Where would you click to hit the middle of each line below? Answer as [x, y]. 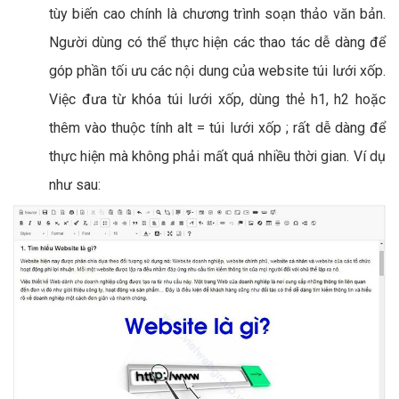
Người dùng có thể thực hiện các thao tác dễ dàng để [217, 43]
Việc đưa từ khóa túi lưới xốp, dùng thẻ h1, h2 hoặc [217, 100]
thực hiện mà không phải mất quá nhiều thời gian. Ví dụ [217, 157]
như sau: [75, 185]
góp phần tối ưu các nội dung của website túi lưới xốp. [217, 71]
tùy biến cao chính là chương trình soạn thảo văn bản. [217, 14]
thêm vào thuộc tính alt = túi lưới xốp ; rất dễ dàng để [217, 128]
